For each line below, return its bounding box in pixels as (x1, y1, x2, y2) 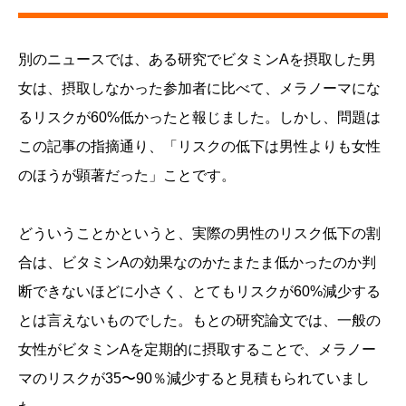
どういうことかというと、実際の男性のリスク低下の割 (18, 226, 381, 242)
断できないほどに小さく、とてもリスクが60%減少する (18, 284, 381, 300)
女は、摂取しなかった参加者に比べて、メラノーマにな (18, 81, 381, 97)
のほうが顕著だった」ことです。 (18, 168, 236, 184)
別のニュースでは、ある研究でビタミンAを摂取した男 (18, 52, 376, 68)
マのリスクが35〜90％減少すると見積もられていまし (18, 371, 370, 387)
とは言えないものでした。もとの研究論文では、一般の (18, 313, 381, 329)
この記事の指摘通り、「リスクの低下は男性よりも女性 (18, 139, 381, 155)
